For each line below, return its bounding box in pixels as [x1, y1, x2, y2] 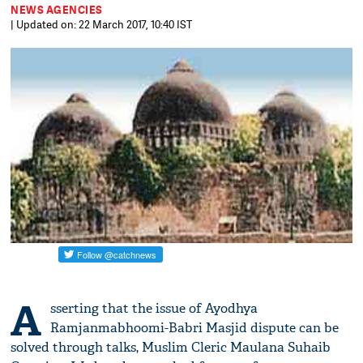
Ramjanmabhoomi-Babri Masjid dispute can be [50, 319, 340, 337]
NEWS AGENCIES [11, 2, 103, 17]
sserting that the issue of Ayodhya [50, 300, 258, 318]
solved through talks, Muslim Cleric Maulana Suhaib [11, 339, 331, 357]
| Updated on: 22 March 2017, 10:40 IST [11, 17, 193, 32]
